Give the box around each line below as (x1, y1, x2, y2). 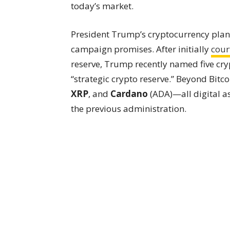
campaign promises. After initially (71, 43, 211, 55)
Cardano (110, 87, 148, 100)
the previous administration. (71, 102, 186, 114)
